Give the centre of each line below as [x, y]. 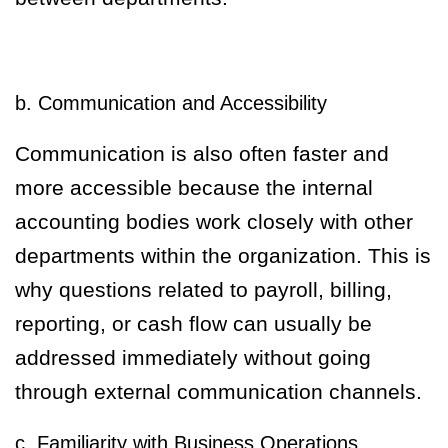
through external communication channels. [218, 392]
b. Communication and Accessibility [171, 103]
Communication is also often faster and [202, 154]
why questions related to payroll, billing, [203, 290]
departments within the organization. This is [223, 256]
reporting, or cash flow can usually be [193, 324]
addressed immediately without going [193, 358]
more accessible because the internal [194, 188]
